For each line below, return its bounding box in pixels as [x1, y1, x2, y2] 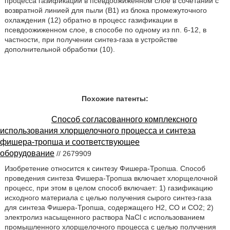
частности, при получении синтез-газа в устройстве [4, 35, 178, 44]
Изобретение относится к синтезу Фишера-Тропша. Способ [4, 164, 205, 172]
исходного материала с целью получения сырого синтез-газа [4, 193, 212, 202]
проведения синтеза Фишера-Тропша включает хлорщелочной [4, 174, 218, 182]
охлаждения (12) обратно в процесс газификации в [4, 16, 178, 24]
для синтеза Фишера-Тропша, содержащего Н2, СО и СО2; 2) [4, 203, 214, 212]
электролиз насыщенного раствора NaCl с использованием [4, 213, 205, 221]
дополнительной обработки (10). [4, 45, 115, 53]
